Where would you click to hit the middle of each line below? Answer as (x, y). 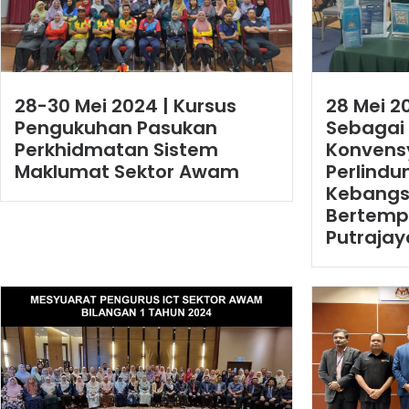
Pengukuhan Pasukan (116, 127)
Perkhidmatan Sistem (116, 149)
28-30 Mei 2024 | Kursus (126, 105)
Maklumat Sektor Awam (127, 171)
